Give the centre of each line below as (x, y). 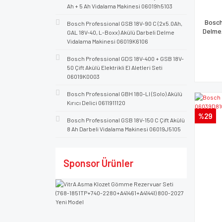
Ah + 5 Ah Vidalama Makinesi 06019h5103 (120, 6)
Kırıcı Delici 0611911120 (96, 103)
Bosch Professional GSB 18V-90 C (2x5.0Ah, (125, 23)
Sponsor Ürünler (98, 163)
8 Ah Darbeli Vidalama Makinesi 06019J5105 (124, 129)
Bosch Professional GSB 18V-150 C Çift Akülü (126, 120)
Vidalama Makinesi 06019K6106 (108, 41)
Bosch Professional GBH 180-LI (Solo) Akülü (125, 94)
